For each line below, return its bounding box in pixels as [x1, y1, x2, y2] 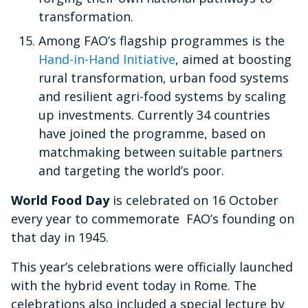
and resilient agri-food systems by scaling [38, 88, 286, 104]
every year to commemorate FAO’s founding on [11, 210, 294, 227]
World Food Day [11, 192, 109, 208]
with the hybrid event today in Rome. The [11, 277, 256, 294]
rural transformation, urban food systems [38, 69, 289, 86]
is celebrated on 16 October [109, 192, 278, 208]
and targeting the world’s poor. [38, 162, 224, 179]
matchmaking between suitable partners [38, 144, 283, 160]
